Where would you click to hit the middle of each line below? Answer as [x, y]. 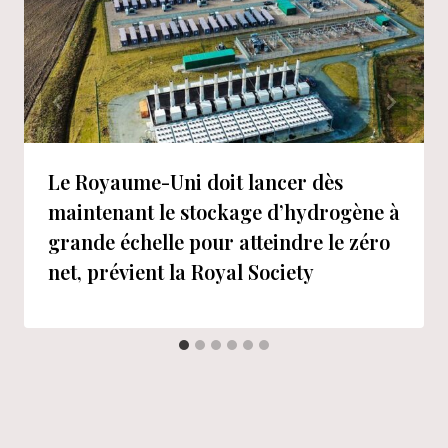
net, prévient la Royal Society [181, 271]
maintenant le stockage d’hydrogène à [224, 211]
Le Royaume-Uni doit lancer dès [195, 181]
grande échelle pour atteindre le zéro [219, 241]
